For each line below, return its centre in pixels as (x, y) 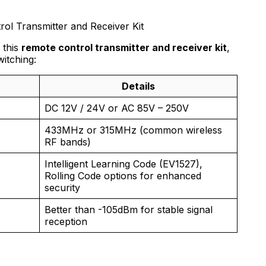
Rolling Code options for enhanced (123, 176)
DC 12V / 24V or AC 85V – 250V (117, 108)
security (62, 188)
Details (138, 86)
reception (66, 222)
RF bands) (68, 142)
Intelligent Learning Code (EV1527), (123, 164)
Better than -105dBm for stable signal (129, 210)
